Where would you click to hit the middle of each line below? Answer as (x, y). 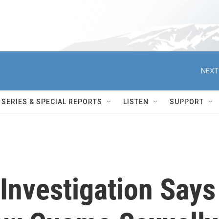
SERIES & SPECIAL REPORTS (52, 102)
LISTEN (136, 102)
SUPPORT (187, 102)
